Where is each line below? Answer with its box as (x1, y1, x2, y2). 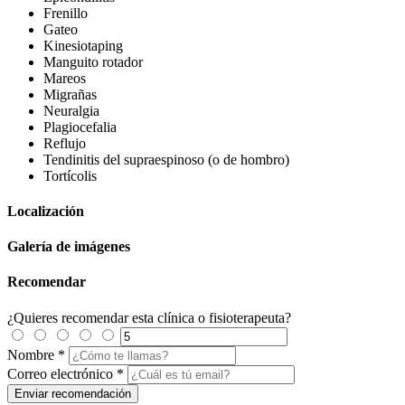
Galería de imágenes (7, 239, 130, 255)
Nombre (7, 346, 54, 363)
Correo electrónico (7, 365, 113, 381)
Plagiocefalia (43, 118, 117, 135)
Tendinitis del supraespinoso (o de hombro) (43, 151, 289, 167)
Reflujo (43, 135, 86, 151)
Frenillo (43, 5, 88, 21)
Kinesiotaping (43, 37, 123, 53)
